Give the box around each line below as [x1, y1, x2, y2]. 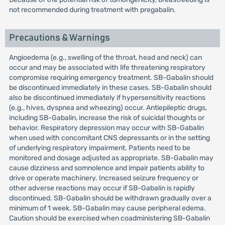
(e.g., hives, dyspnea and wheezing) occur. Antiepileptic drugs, [9, 103, 207, 112]
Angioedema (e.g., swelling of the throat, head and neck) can [9, 53, 202, 62]
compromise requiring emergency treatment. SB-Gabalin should [9, 73, 213, 82]
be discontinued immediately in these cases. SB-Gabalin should [9, 83, 211, 92]
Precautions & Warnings [9, 33, 110, 43]
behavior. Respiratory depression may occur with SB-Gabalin [9, 124, 204, 132]
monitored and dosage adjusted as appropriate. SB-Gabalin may [9, 154, 213, 162]
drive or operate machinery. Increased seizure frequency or [9, 174, 198, 182]
